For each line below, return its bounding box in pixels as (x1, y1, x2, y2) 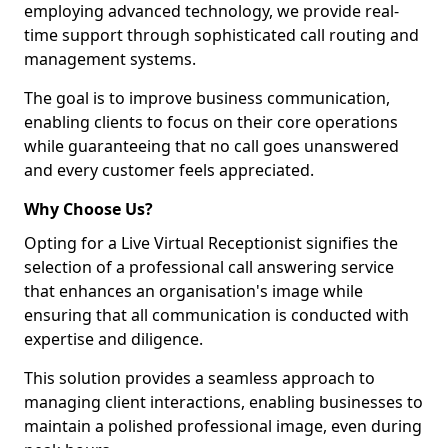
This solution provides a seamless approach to (24, 367, 375, 389)
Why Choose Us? (24, 198, 153, 220)
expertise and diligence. (24, 328, 203, 350)
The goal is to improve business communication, (24, 87, 390, 109)
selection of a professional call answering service (24, 256, 394, 278)
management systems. (24, 48, 196, 70)
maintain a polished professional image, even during (24, 415, 422, 437)
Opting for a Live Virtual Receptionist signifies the (24, 232, 398, 254)
